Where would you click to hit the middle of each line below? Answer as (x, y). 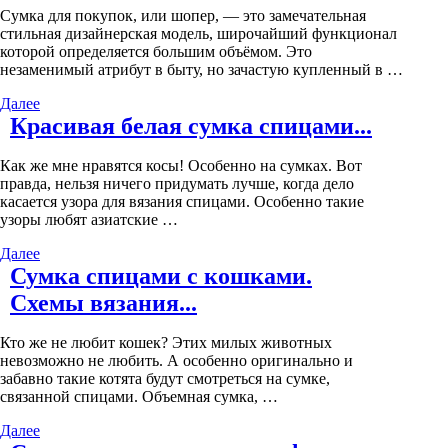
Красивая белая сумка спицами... (191, 126)
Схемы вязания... (103, 303)
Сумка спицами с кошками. (161, 276)
